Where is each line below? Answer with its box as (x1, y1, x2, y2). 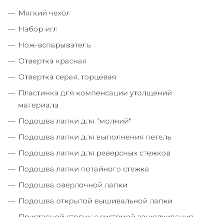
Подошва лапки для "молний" (18, 116, 132, 125)
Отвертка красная (18, 56, 87, 65)
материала (18, 100, 59, 109)
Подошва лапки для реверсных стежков (18, 148, 170, 157)
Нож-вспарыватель (18, 40, 91, 49)
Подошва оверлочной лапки (18, 180, 127, 189)
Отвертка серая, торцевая (18, 72, 116, 81)
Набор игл (18, 24, 58, 33)
